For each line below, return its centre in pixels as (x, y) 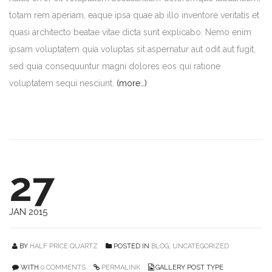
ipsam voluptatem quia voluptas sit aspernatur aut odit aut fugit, (132, 49)
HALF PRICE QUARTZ (64, 246)
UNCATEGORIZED (201, 246)
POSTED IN (131, 246)
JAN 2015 (28, 212)
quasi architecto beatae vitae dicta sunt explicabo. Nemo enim (130, 32)
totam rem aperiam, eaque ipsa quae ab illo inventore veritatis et (134, 15)
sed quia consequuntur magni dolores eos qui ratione (115, 66)
